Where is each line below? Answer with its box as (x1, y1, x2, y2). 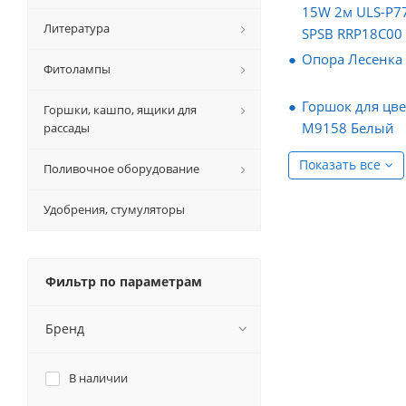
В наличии (69, 370, 128, 386)
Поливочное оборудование (43, 160, 199, 177)
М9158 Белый (302, 119, 394, 137)
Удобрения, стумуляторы (43, 201, 185, 217)
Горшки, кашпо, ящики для (43, 101, 197, 118)
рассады (43, 120, 90, 136)
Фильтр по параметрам (45, 273, 202, 290)
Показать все (299, 156, 381, 173)
